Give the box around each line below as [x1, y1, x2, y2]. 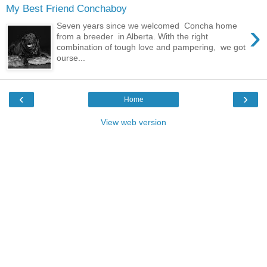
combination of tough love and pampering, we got [57, 42, 246, 52]
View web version [101, 117, 166, 127]
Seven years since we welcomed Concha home [57, 20, 238, 30]
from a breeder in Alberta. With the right [57, 31, 209, 41]
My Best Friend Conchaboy [6, 2, 127, 15]
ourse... [57, 52, 86, 63]
